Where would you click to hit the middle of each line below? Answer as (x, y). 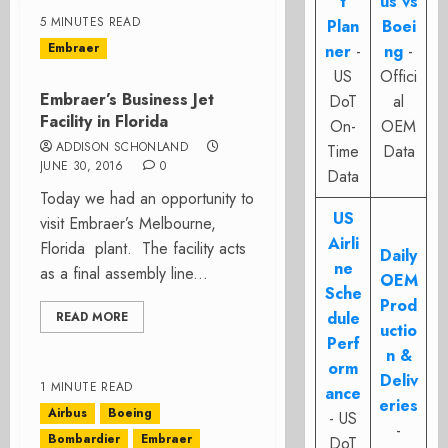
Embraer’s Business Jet (127, 99)
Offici (399, 76)
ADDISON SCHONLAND (122, 147)
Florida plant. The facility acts (143, 248)
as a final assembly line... (124, 273)
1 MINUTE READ (86, 387)
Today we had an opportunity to (147, 198)
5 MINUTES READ (90, 22)
